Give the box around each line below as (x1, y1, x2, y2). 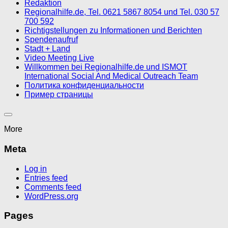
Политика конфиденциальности (24, 81, 144, 90)
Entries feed (24, 173, 68, 182)
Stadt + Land (24, 44, 70, 53)
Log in (24, 164, 47, 173)
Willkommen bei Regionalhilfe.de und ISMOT (24, 63, 187, 72)
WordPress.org (24, 191, 78, 201)
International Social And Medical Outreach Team (24, 72, 198, 81)
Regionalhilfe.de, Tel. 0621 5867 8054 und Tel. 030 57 (24, 8, 219, 17)
